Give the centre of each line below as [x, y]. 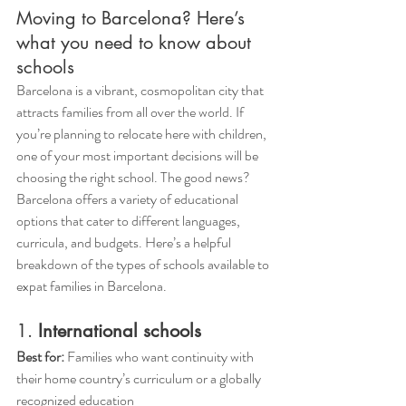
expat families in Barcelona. [92, 286]
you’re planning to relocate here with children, [143, 134]
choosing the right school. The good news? [135, 177]
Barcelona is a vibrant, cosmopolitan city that [141, 90]
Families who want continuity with [160, 357]
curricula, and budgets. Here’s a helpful [125, 242]
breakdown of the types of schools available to [144, 264]
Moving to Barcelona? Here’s [133, 18]
